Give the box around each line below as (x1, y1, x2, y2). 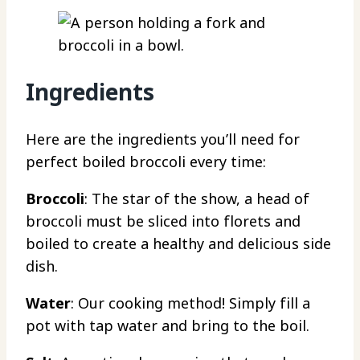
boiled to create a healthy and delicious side (26, 233, 331, 253)
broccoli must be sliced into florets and (26, 211, 301, 231)
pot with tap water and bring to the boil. (26, 315, 313, 335)
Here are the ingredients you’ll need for (26, 129, 300, 149)
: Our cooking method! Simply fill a (71, 292, 310, 313)
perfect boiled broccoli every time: (26, 151, 266, 171)
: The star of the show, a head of (84, 188, 309, 208)
